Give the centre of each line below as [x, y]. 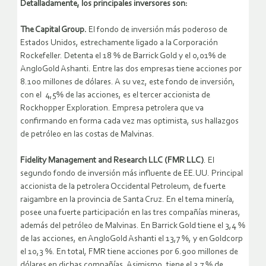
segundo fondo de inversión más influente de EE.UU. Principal [132, 174]
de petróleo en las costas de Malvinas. [87, 135]
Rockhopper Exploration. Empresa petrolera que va [112, 109]
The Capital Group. [53, 30]
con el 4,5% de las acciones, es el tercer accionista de [115, 96]
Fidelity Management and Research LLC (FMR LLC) [112, 161]
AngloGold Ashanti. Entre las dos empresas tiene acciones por [131, 69]
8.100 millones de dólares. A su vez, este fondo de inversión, [128, 83]
